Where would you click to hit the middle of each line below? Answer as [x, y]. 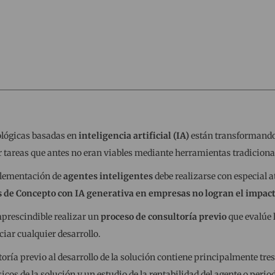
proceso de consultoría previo [163, 217]
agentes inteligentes [108, 176]
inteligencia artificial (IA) [134, 136]
